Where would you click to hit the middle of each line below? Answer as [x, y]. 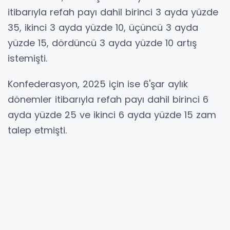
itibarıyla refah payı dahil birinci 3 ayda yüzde [113, 12]
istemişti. [27, 58]
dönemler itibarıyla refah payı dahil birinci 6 [108, 99]
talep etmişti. [37, 130]
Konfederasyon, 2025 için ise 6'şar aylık [98, 84]
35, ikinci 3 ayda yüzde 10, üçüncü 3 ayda [103, 27]
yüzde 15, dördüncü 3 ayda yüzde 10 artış [102, 43]
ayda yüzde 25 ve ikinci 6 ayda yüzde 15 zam [112, 114]
